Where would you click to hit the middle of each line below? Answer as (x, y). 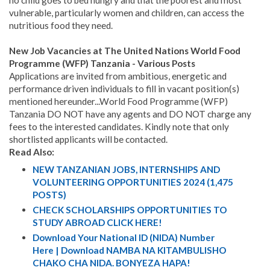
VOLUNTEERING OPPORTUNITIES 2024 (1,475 (133, 182)
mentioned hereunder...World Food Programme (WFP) (118, 102)
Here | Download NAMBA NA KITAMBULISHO (129, 250)
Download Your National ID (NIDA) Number (124, 237)
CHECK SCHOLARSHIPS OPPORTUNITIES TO (130, 209)
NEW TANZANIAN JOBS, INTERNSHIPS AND (126, 169)
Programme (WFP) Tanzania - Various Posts (102, 64)
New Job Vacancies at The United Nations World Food (125, 51)
